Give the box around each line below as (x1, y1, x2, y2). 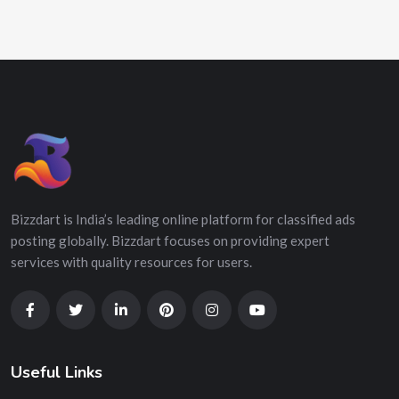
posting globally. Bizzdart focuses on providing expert (11, 232, 330, 248)
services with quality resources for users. (11, 254, 252, 270)
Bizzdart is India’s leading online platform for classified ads (11, 211, 355, 227)
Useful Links (11, 362, 102, 383)
